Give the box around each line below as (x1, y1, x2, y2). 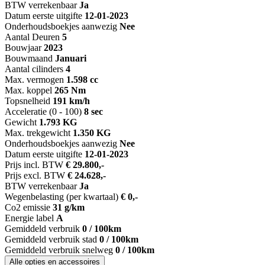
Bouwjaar (5, 43, 41, 53)
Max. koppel (5, 85, 52, 96)
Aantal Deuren (5, 32, 60, 43)
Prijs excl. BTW (5, 170, 65, 181)
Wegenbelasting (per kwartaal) (5, 192, 118, 202)
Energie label (5, 213, 54, 224)
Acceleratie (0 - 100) (5, 106, 82, 117)
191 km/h (53, 96, 90, 106)
